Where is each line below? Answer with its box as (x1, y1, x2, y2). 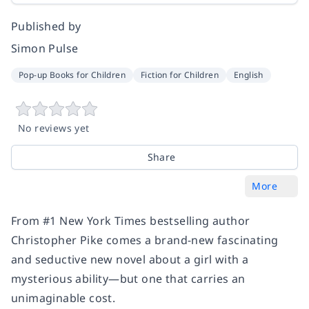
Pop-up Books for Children (19, 69, 126, 81)
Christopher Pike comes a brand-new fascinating (11, 232, 279, 248)
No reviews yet (18, 121, 90, 134)
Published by (11, 19, 81, 34)
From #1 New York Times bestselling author (11, 213, 250, 228)
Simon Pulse (11, 41, 79, 56)
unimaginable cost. (11, 290, 116, 306)
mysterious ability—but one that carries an (11, 271, 246, 286)
